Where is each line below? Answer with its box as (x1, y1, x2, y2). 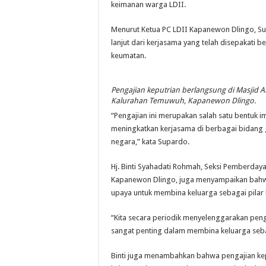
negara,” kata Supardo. (111, 137, 189, 147)
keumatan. (111, 50, 146, 60)
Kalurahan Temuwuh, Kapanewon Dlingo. (111, 96, 256, 106)
